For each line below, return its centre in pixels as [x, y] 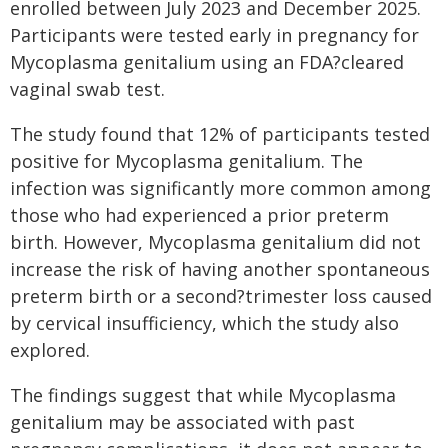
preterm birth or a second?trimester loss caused [221, 296]
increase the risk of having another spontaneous [220, 269]
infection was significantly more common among [220, 188]
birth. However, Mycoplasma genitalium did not [215, 242]
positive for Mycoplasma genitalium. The [186, 161]
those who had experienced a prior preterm [199, 215]
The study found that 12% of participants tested [220, 134]
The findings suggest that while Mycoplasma [203, 395]
